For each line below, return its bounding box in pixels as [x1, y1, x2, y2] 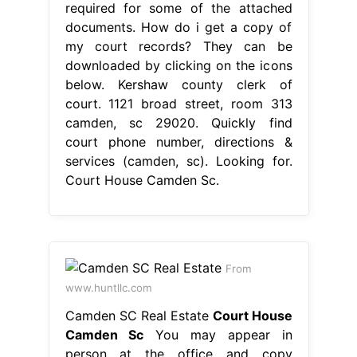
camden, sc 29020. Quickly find [65, 114, 292, 131]
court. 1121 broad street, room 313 [65, 95, 292, 112]
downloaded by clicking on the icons [65, 57, 292, 73]
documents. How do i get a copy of [65, 18, 292, 35]
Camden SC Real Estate [65, 307, 213, 324]
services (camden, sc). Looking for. [65, 152, 292, 169]
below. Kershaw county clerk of [65, 76, 292, 92]
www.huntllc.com [65, 280, 152, 294]
